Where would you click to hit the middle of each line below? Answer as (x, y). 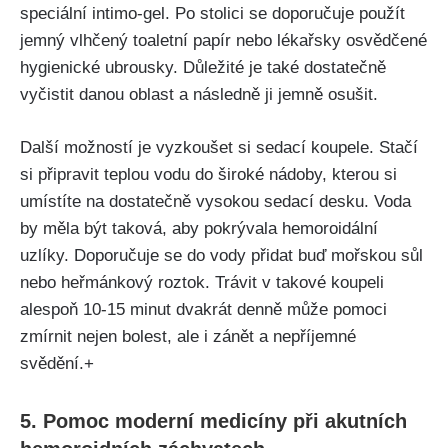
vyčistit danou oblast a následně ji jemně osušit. (199, 95)
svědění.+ (57, 363)
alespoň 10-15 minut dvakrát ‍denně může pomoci (203, 309)
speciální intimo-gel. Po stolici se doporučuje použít (212, 14)
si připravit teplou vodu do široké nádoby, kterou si (208, 174)
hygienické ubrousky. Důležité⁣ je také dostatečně (203, 68)
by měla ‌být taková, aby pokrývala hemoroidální (199, 228)
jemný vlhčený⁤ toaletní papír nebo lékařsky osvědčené (223, 41)
